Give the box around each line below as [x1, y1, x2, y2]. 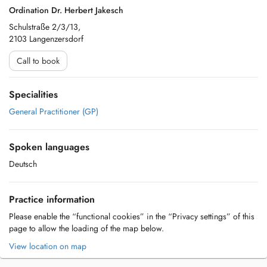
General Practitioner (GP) [9, 105, 98, 117]
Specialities [9, 88, 58, 101]
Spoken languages [9, 140, 89, 154]
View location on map [9, 240, 86, 252]
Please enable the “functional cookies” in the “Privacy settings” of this [9, 210, 254, 222]
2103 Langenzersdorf [9, 33, 83, 45]
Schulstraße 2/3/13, [9, 21, 80, 33]
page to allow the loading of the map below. [9, 222, 164, 234]
